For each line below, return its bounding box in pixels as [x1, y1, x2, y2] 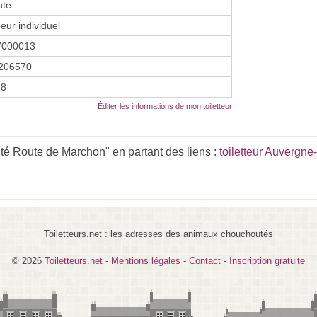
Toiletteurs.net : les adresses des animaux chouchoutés [44, 228, 273, 239]
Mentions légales [111, 255, 180, 266]
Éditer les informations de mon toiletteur [98, 101, 232, 110]
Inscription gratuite [229, 255, 305, 266]
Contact [189, 255, 221, 266]
